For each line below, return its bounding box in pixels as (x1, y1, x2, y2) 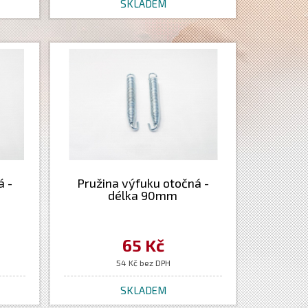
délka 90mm (108, 188, 178, 203)
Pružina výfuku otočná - (76, 175, 209, 190)
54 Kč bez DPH (115, 258, 170, 267)
